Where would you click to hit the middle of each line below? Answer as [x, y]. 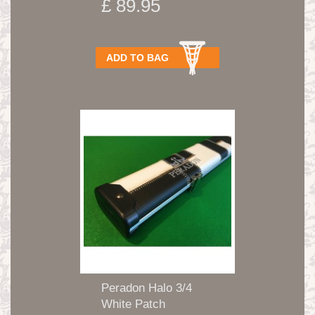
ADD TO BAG [137, 57]
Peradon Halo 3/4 [147, 288]
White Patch [133, 304]
